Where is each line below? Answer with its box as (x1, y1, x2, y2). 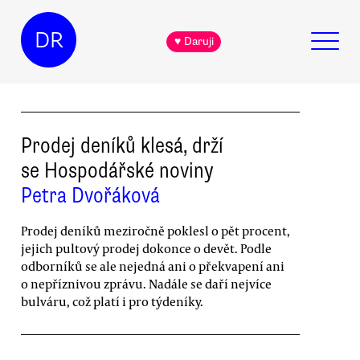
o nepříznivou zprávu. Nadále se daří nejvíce (21, 275, 272, 292)
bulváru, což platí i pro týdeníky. (21, 292, 203, 309)
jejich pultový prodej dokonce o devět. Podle (21, 239, 272, 256)
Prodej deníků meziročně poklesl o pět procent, (21, 222, 290, 239)
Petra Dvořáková (21, 181, 160, 209)
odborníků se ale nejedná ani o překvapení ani (21, 257, 284, 274)
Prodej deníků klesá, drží (21, 131, 223, 159)
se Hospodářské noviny (21, 156, 214, 184)
